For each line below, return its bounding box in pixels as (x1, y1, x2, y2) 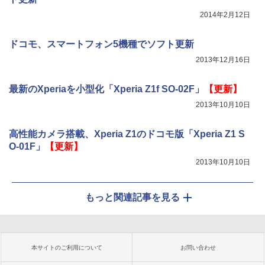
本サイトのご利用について (31, 244, 102, 251)
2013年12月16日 (196, 56, 250, 64)
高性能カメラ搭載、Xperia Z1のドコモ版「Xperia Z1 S (9, 129, 245, 139)
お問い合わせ (180, 244, 216, 251)
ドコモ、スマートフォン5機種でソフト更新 (9, 39, 194, 49)
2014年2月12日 (200, 11, 250, 19)
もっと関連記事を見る (85, 192, 180, 202)
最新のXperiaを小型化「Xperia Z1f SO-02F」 (9, 84, 204, 94)
